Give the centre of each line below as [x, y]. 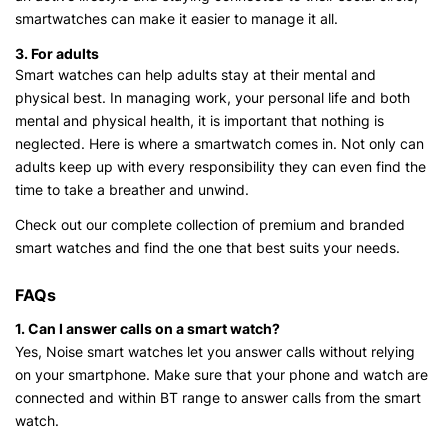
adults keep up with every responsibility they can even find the [220, 167]
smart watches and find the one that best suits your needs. [207, 248]
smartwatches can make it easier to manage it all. [178, 19]
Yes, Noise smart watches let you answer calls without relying [215, 352]
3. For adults [57, 54]
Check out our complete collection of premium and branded [210, 225]
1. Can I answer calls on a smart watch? [147, 329]
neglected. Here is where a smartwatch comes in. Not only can [219, 144]
